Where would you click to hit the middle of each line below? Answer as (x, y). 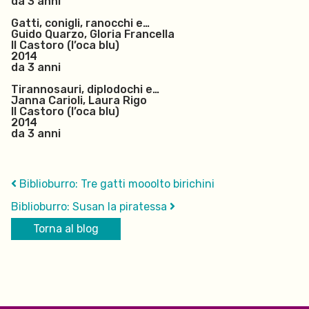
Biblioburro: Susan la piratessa (90, 207)
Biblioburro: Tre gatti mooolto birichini (116, 184)
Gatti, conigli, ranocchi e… (80, 23)
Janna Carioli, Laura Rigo (79, 100)
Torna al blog (66, 229)
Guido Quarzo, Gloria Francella (93, 34)
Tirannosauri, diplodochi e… (85, 89)
